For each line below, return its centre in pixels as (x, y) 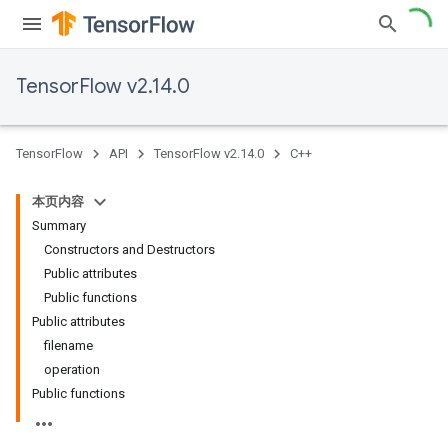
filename (68, 345)
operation (72, 369)
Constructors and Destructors (129, 249)
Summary (59, 225)
